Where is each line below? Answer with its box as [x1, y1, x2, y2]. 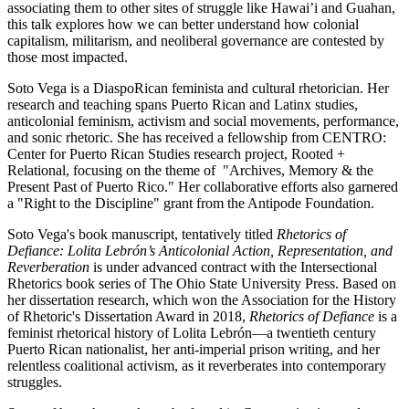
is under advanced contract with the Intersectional [89, 258, 377, 275]
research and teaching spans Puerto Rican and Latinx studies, [7, 96, 358, 112]
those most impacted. [7, 48, 128, 65]
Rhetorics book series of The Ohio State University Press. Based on [7, 275, 396, 291]
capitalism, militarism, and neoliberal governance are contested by [7, 32, 384, 48]
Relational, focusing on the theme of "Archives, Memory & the [7, 162, 373, 178]
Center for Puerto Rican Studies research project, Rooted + [7, 145, 345, 162]
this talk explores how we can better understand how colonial [7, 16, 359, 32]
